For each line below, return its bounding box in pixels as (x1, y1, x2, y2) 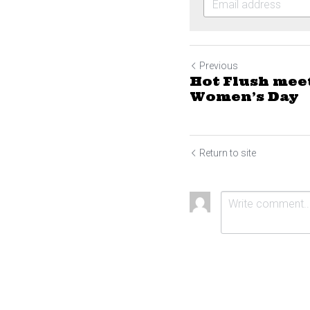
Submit (235, 286, 271, 300)
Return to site (199, 147, 256, 158)
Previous (199, 60, 238, 71)
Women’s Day (190, 88, 299, 104)
